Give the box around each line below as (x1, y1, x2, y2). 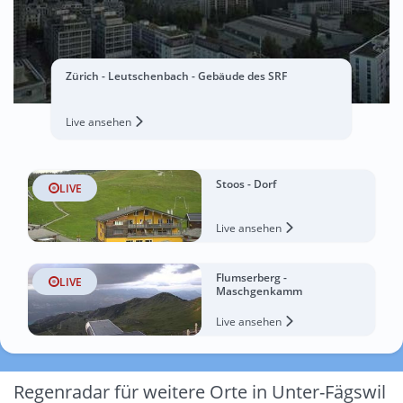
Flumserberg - (216, 270, 287, 285)
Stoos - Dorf (216, 176, 276, 192)
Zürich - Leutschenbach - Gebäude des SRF (65, 68, 287, 84)
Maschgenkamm (216, 283, 302, 299)
